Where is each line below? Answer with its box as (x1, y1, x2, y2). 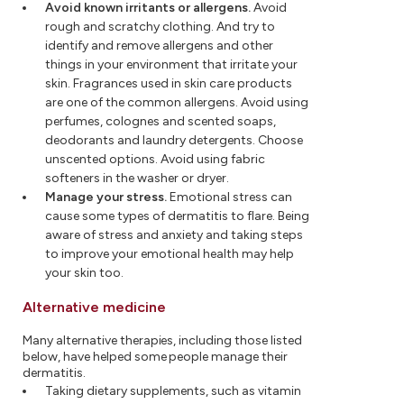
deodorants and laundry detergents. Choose (45, 132, 303, 148)
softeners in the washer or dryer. (45, 170, 229, 186)
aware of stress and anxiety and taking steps (45, 226, 303, 243)
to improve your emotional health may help (45, 245, 294, 262)
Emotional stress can (167, 188, 292, 205)
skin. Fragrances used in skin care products (45, 75, 292, 91)
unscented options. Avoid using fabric (45, 151, 265, 167)
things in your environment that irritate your (45, 56, 298, 72)
